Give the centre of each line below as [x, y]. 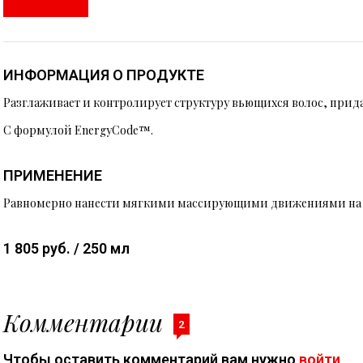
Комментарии [86, 322]
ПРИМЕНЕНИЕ [53, 175]
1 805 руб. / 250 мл [66, 248]
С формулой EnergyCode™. [78, 130]
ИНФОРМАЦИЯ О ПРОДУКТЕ [104, 75]
